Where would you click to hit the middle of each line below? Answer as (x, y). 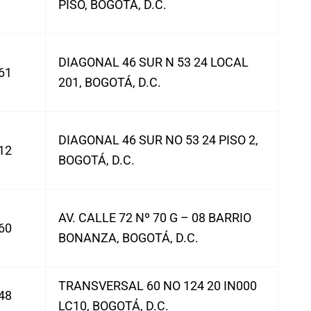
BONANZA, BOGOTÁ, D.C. (128, 238)
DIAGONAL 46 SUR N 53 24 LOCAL (153, 62)
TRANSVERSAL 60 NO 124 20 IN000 (158, 286)
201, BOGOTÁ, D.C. (110, 82)
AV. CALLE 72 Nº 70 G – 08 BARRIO (155, 218)
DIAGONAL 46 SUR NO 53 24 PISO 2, (158, 140)
